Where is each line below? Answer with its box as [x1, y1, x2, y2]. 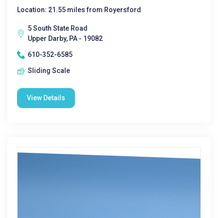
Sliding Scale [28, 67, 70, 74]
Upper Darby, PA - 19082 [28, 35, 103, 42]
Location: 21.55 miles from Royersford [17, 6, 141, 14]
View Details [27, 94, 65, 102]
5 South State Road [28, 24, 88, 32]
